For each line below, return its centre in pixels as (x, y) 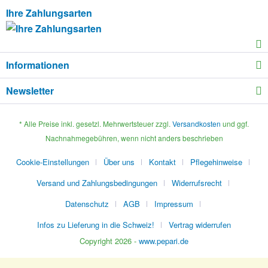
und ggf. (235, 124)
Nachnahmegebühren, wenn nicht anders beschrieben (134, 138)
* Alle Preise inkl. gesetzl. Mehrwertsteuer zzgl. (96, 124)
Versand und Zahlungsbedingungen (97, 183)
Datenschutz (87, 204)
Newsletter (30, 91)
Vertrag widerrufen (200, 225)
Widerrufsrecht (197, 183)
